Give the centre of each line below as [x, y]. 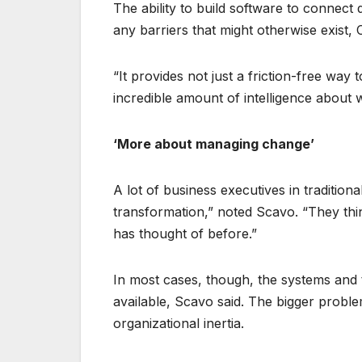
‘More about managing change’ [214, 144]
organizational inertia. [179, 324]
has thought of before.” [185, 234]
